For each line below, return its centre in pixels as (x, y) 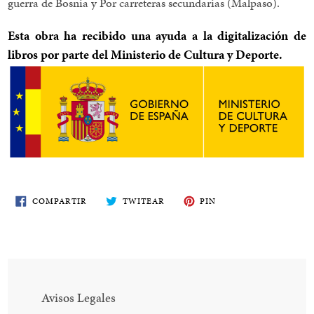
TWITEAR (143, 202)
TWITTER (184, 216)
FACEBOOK (110, 216)
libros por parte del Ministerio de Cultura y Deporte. (145, 54)
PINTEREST (240, 216)
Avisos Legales (79, 298)
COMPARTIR (60, 202)
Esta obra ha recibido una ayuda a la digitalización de (157, 35)
